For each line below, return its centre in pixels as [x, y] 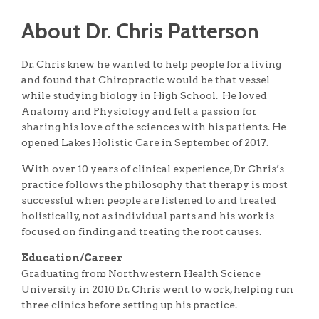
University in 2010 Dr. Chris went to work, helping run [157, 289]
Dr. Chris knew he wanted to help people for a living [151, 64]
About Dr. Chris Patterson [140, 31]
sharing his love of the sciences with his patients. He [154, 127]
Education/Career [72, 258]
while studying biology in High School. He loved [144, 95]
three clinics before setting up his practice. [129, 305]
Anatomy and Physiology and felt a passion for [139, 111]
